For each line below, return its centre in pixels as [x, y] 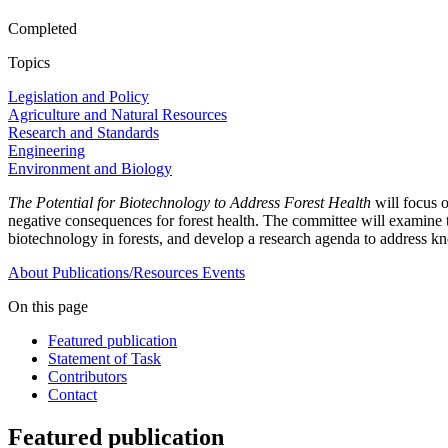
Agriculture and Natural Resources [117, 115]
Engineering [46, 151]
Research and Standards [83, 133]
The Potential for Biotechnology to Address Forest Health [191, 203]
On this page [48, 307]
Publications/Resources [125, 273]
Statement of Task [104, 359]
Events [223, 273]
